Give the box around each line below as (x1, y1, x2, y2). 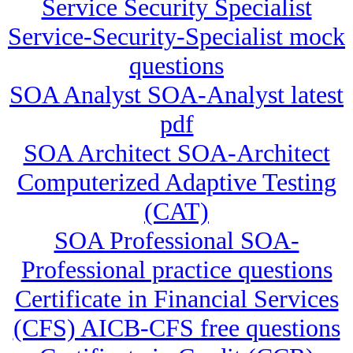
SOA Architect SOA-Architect (23, 139, 330, 168)
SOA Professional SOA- (54, 226, 299, 255)
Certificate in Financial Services (14, 284, 339, 314)
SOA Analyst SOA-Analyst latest (9, 80, 344, 110)
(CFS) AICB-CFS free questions (13, 314, 340, 343)
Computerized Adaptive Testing (17, 168, 336, 197)
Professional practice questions (20, 255, 333, 284)
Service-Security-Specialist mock (8, 22, 345, 51)
